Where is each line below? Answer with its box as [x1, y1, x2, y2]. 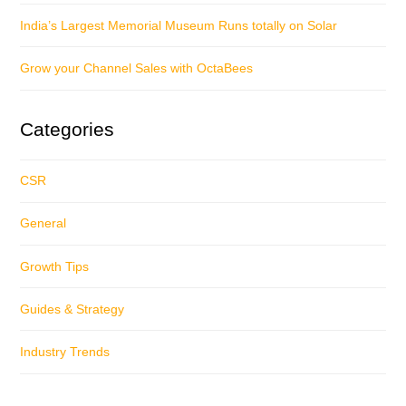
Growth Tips [20, 258, 90, 274]
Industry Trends [20, 343, 111, 359]
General [20, 216, 67, 231]
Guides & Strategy [20, 301, 125, 316]
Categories [20, 118, 115, 140]
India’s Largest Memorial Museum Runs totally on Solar [20, 17, 338, 33]
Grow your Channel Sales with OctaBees [20, 60, 254, 75]
